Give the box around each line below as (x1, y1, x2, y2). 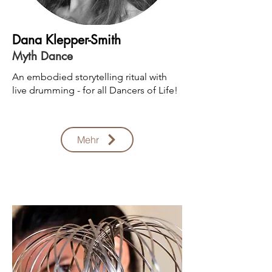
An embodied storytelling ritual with (12, 71, 167, 83)
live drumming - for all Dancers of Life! (12, 84, 178, 96)
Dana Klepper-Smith (12, 32, 121, 48)
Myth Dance (12, 49, 73, 64)
